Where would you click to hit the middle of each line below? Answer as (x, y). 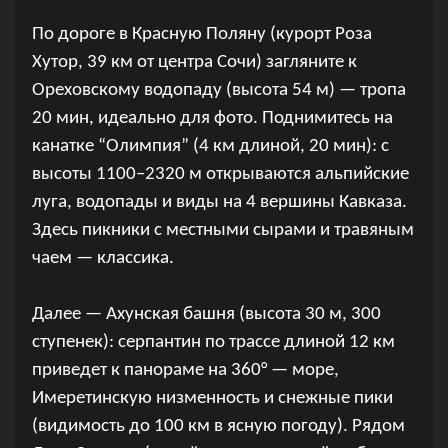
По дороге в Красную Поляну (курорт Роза (201, 34)
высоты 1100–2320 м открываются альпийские (220, 174)
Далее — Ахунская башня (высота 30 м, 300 (206, 314)
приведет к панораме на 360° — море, (185, 370)
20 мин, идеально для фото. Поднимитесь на (212, 118)
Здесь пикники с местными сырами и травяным (222, 230)
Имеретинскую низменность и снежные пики (212, 398)
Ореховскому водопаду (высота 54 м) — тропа (218, 90)
